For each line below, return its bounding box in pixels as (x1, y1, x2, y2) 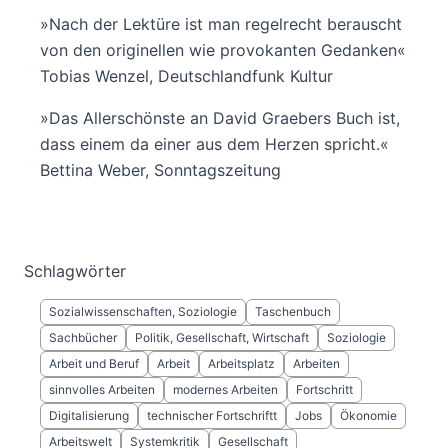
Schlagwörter (24, 260, 126, 281)
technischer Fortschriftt (147, 407, 277, 423)
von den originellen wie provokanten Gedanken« (40, 39, 406, 60)
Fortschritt (296, 381, 353, 397)
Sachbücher (49, 329, 117, 345)
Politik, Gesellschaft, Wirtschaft (135, 329, 309, 345)
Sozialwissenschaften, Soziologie (49, 303, 237, 319)
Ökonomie (340, 407, 397, 423)
